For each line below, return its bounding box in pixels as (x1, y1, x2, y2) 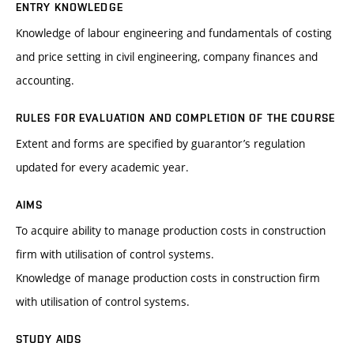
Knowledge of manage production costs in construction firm (16, 270, 320, 286)
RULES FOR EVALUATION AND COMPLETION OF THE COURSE (16, 111, 335, 125)
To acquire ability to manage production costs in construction (16, 223, 326, 239)
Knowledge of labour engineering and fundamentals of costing (16, 25, 332, 41)
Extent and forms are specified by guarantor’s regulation (16, 136, 305, 152)
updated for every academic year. (16, 160, 189, 175)
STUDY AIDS (16, 333, 82, 346)
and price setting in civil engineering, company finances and (16, 49, 318, 65)
